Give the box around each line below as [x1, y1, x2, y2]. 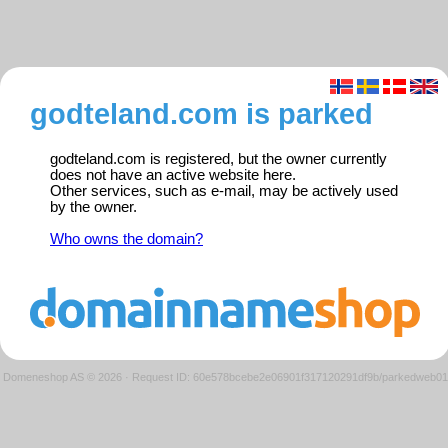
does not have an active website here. [50, 167, 296, 184]
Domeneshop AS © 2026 [2, 370, 122, 383]
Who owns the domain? [50, 231, 203, 248]
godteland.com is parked [30, 97, 373, 131]
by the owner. [50, 199, 137, 216]
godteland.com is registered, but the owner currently [50, 151, 387, 168]
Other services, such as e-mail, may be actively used [50, 183, 398, 200]
